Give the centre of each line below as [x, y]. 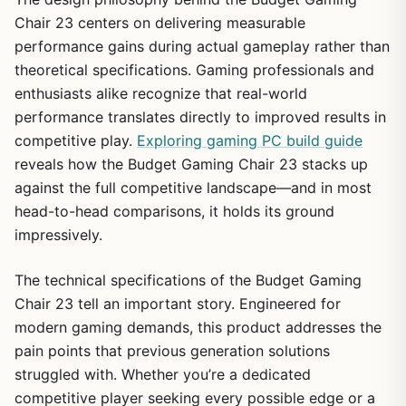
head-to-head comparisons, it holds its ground [174, 211]
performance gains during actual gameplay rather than [202, 46]
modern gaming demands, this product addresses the [198, 327]
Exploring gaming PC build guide [250, 140]
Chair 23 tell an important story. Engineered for [178, 303]
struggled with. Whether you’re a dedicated [163, 374]
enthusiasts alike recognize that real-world [161, 93]
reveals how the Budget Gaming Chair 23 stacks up [191, 164]
